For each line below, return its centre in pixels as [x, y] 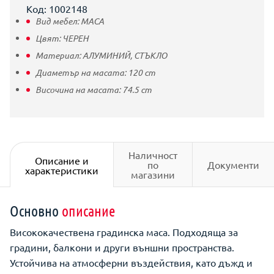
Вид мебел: [58, 21]
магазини [153, 174]
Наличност [153, 155]
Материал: [59, 55]
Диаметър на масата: [82, 72]
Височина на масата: [79, 90]
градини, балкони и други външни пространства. [122, 247]
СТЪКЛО [150, 55]
